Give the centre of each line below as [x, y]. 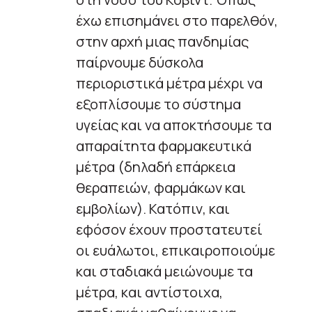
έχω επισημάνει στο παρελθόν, [177, 20]
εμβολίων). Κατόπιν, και [153, 208]
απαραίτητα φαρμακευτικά [164, 146]
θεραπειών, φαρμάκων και [161, 187]
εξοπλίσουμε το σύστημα [158, 104]
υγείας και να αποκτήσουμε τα [174, 125]
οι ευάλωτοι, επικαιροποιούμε [175, 250]
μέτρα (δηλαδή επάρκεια [156, 166]
